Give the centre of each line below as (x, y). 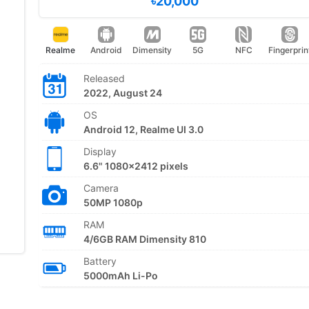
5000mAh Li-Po (120, 276)
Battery (100, 261)
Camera (101, 188)
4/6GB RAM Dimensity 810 (144, 239)
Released (104, 78)
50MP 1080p (113, 202)
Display (100, 151)
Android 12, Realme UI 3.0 (143, 129)
